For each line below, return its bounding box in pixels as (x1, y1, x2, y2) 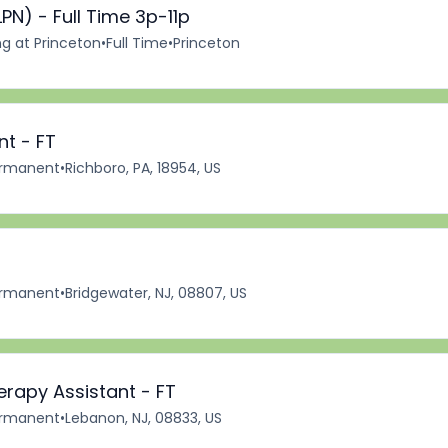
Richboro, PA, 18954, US (65, 158, 221, 178)
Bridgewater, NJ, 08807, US (65, 283, 247, 303)
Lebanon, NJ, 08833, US (65, 408, 222, 428)
